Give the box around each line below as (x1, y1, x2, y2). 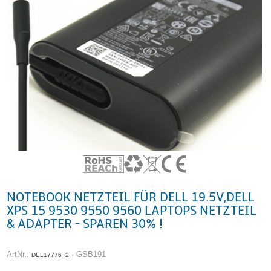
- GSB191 (69, 250, 106, 260)
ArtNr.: (7, 250, 32, 260)
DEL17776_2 (31, 252, 70, 259)
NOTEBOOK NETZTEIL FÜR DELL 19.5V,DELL (7, 189, 255, 205)
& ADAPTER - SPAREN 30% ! (7, 216, 163, 232)
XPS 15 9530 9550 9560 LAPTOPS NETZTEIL (7, 203, 257, 218)
